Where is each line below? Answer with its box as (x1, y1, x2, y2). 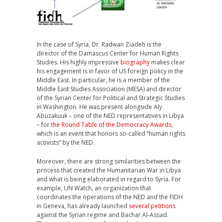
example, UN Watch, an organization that (37, 184, 151, 193)
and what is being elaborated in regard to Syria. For (37, 175, 181, 184)
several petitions (129, 202, 175, 211)
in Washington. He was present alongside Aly (37, 103, 162, 111)
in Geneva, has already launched (37, 202, 129, 211)
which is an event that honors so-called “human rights (37, 129, 185, 138)
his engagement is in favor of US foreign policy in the (37, 67, 183, 76)
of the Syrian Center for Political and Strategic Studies (37, 94, 185, 103)
